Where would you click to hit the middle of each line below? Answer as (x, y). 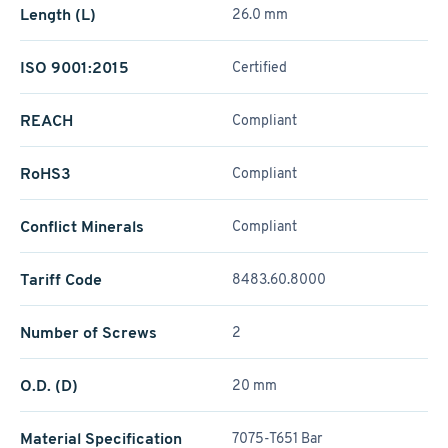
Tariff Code (61, 279)
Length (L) (58, 14)
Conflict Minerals (82, 226)
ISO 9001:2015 (74, 67)
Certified (259, 67)
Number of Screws (88, 332)
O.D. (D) (49, 385)
